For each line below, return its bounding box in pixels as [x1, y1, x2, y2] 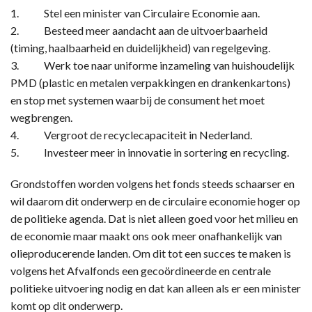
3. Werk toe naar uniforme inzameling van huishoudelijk [10, 58, 295, 72]
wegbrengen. [10, 111, 75, 124]
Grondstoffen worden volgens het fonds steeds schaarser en [10, 177, 295, 190]
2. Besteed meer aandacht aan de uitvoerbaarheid [10, 24, 267, 37]
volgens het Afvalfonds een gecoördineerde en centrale [10, 264, 271, 277]
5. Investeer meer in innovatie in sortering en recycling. [10, 146, 289, 159]
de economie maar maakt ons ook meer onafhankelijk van [10, 229, 282, 242]
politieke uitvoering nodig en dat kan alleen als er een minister [10, 281, 301, 295]
